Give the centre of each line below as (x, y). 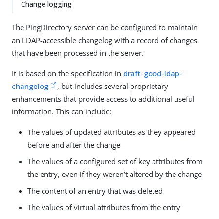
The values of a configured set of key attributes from (115, 161)
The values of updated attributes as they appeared (111, 132)
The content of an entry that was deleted (95, 191)
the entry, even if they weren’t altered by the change (115, 174)
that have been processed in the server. (78, 53)
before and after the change (74, 145)
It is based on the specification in (67, 73)
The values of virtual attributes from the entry (104, 207)
